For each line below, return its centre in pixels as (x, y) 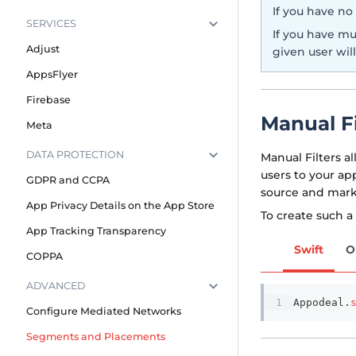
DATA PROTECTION (75, 155)
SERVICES (51, 23)
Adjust (43, 48)
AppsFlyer (52, 74)
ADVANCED (56, 286)
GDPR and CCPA (68, 180)
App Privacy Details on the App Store (120, 206)
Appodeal (319, 303)
